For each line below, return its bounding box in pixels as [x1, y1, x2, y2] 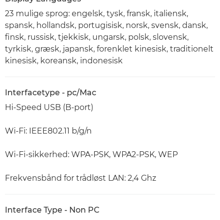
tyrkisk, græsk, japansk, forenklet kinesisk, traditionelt [5, 44, 214, 54]
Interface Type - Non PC [5, 205, 100, 215]
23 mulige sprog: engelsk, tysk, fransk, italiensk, [5, 9, 188, 19]
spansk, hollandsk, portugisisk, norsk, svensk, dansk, [5, 21, 208, 30]
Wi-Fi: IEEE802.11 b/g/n [5, 126, 92, 136]
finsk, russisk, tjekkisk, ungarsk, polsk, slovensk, [5, 32, 189, 42]
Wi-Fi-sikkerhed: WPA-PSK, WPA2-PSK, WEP [5, 150, 178, 160]
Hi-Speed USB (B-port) [5, 103, 93, 112]
